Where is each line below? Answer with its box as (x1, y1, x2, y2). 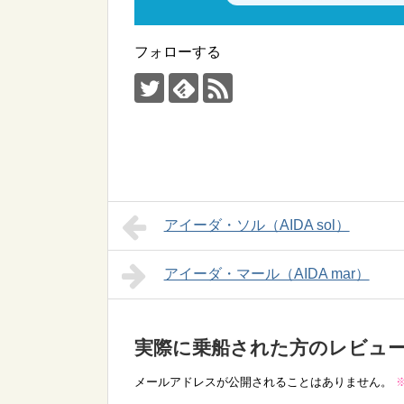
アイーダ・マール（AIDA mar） (163, 265, 370, 281)
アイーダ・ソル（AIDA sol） (163, 216, 350, 233)
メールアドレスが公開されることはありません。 (134, 375, 392, 390)
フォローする (134, 43, 221, 60)
